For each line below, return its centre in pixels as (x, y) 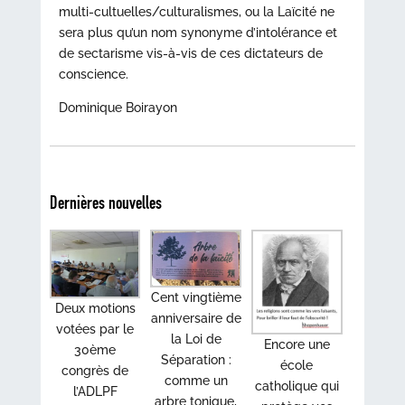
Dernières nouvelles (105, 202)
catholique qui (297, 386)
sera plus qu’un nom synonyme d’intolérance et (198, 33)
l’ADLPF (95, 392)
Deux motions (95, 309)
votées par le (95, 330)
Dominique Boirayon (118, 108)
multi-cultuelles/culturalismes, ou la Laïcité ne (196, 12)
